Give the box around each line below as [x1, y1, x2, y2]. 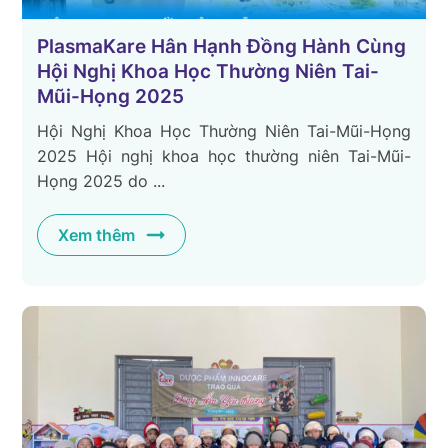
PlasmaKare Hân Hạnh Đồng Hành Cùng [37, 34, 407, 58]
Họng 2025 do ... [37, 170, 166, 191]
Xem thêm [58, 224, 136, 245]
